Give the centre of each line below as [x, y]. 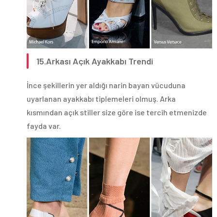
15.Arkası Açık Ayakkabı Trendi [95, 61]
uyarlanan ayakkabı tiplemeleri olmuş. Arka [101, 98]
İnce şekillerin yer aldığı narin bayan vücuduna [106, 85]
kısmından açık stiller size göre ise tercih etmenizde [117, 112]
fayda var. [44, 125]
